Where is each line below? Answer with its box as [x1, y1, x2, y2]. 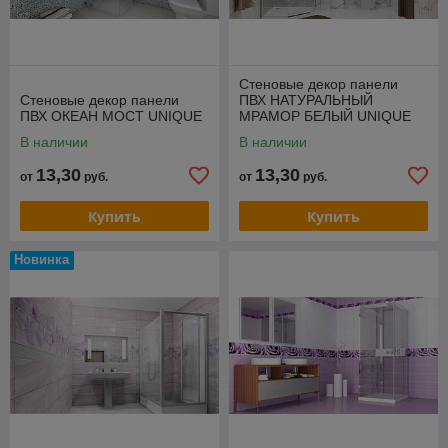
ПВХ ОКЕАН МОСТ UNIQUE [20, 108, 202, 124]
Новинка [14, 252, 69, 267]
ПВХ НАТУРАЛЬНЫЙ [239, 92, 373, 108]
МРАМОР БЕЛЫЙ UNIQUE [239, 108, 411, 124]
